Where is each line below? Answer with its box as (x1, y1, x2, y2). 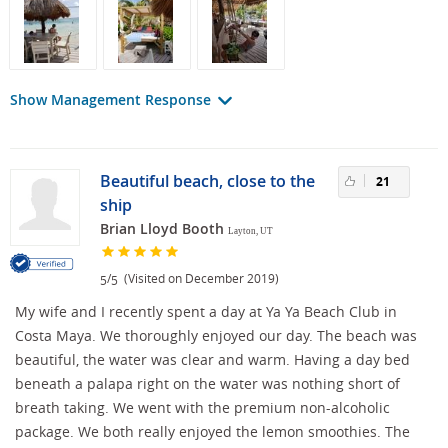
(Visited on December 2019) (118, 270, 279, 287)
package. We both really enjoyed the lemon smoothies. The (15, 421, 410, 441)
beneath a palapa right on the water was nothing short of (15, 373, 400, 393)
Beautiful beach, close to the (100, 169, 315, 192)
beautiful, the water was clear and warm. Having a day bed (15, 349, 410, 369)
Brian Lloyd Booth (100, 218, 224, 238)
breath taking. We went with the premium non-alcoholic (15, 397, 390, 417)
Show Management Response (10, 89, 215, 109)
